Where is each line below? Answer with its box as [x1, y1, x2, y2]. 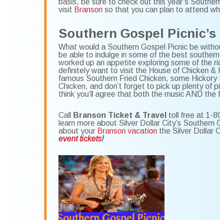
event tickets [58, 135, 102, 143]
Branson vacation [97, 127, 157, 136]
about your [58, 127, 97, 136]
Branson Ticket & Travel [73, 111, 166, 120]
